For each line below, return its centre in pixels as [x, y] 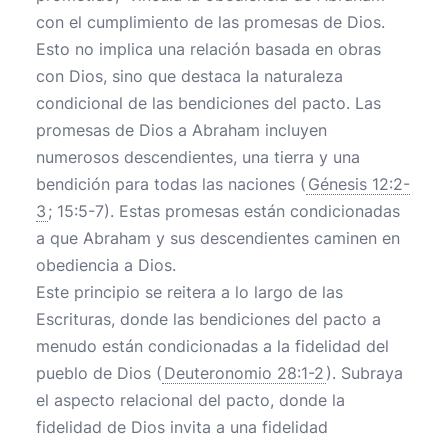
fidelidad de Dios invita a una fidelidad [182, 427]
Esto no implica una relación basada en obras [208, 49]
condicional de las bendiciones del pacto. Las [208, 103]
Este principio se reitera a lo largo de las [189, 292]
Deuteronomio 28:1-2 [244, 373]
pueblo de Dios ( [99, 373]
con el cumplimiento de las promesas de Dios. [210, 22]
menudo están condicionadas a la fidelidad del [212, 346]
